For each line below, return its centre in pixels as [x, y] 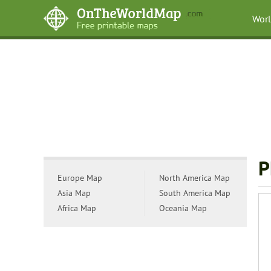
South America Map [195, 193]
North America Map [194, 178]
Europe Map [80, 178]
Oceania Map [183, 208]
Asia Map [74, 193]
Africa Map [77, 208]
